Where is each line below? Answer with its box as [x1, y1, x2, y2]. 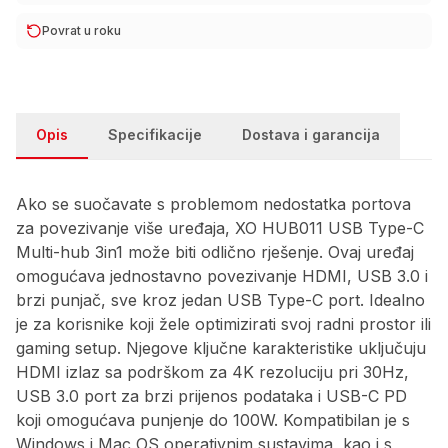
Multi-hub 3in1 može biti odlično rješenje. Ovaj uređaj [16, 242, 414, 262]
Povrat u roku [42, 23, 121, 38]
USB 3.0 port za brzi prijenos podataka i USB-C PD [16, 386, 407, 406]
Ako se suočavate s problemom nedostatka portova [16, 194, 411, 214]
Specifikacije [108, 126, 202, 143]
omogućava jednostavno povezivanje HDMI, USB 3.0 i [16, 266, 428, 286]
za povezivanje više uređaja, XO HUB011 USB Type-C [16, 218, 424, 238]
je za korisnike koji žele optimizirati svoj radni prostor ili [16, 314, 431, 334]
